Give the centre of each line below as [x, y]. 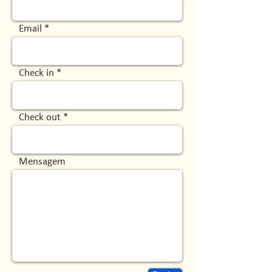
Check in [36, 73]
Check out [40, 117]
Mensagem [42, 162]
